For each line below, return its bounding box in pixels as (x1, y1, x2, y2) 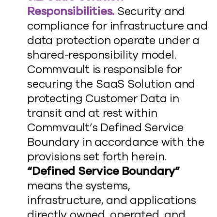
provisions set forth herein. (27, 149, 167, 164)
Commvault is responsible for (27, 62, 182, 77)
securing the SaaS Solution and (27, 77, 196, 92)
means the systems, (27, 178, 130, 193)
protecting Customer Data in (27, 91, 179, 106)
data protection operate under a (27, 33, 200, 48)
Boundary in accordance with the (27, 135, 204, 150)
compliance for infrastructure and (27, 18, 208, 33)
